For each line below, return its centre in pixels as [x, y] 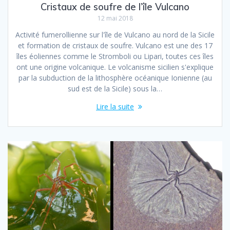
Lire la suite [115, 107]
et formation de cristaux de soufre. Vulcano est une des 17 [115, 46]
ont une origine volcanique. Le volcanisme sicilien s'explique [115, 67]
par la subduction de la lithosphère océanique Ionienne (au [115, 78]
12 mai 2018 [115, 18]
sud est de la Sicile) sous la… [115, 89]
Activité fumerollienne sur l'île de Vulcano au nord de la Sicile [115, 35]
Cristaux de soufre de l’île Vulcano [115, 7]
